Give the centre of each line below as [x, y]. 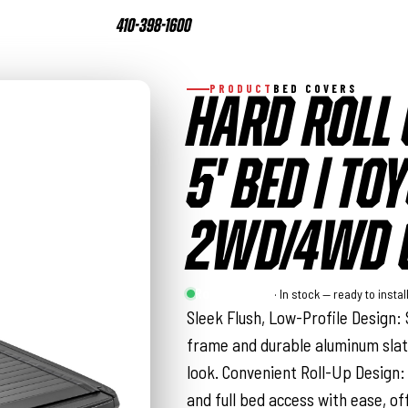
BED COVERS [316, 88]
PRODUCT [242, 88]
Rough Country [234, 294]
